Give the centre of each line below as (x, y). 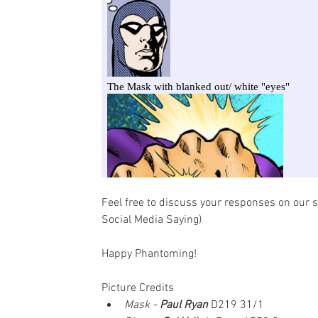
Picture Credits (138, 288)
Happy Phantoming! (149, 254)
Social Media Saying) (152, 220)
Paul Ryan (184, 305)
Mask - (142, 305)
